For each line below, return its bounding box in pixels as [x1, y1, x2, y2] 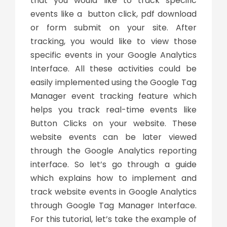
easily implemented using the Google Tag [30, 76, 197, 88]
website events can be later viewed [30, 131, 197, 143]
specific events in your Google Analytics [30, 49, 197, 61]
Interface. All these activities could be [30, 62, 197, 74]
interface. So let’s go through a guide [30, 158, 197, 170]
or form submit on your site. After [30, 21, 197, 33]
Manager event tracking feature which [30, 90, 197, 102]
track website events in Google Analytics [30, 185, 197, 198]
